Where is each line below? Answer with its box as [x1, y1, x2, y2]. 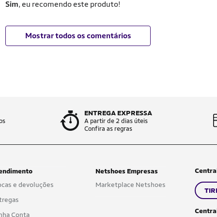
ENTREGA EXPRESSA [84, 109, 152, 117]
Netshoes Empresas [95, 167, 158, 175]
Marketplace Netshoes [95, 181, 166, 188]
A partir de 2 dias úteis [84, 117, 148, 124]
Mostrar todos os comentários [25, 31, 131, 40]
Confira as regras [84, 125, 132, 132]
